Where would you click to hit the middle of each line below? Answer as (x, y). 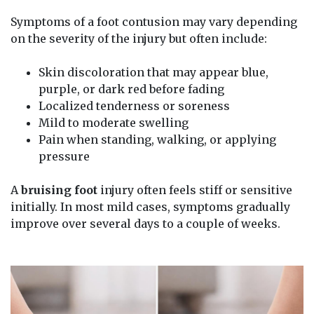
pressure (64, 156)
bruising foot (59, 190)
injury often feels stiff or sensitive (195, 190)
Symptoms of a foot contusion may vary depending (154, 21)
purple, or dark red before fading (131, 89)
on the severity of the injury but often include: (139, 38)
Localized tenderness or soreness (134, 105)
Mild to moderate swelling (114, 122)
